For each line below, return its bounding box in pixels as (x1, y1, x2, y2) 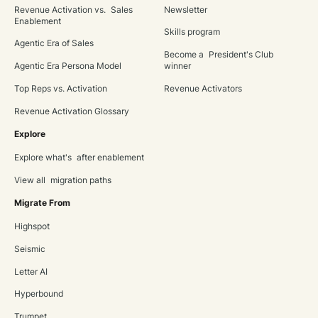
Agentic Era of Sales (13, 38, 94, 49)
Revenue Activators (163, 83, 242, 94)
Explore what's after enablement (13, 152, 144, 163)
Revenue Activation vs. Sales (13, 4, 133, 15)
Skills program (163, 27, 220, 38)
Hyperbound (13, 289, 63, 300)
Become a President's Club (163, 50, 273, 60)
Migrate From (13, 198, 70, 209)
